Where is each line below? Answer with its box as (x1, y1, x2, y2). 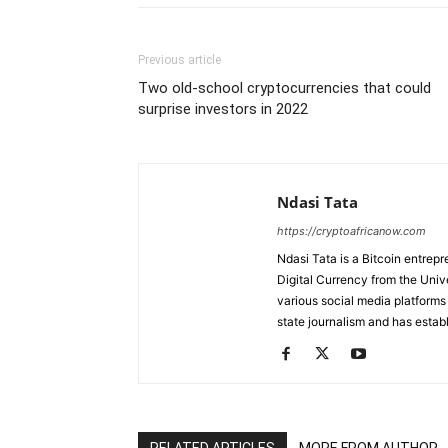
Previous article (138, 53, 221, 68)
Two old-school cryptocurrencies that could (138, 79, 431, 98)
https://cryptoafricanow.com (277, 224, 426, 239)
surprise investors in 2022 (138, 100, 308, 119)
